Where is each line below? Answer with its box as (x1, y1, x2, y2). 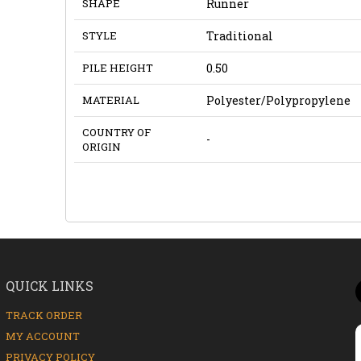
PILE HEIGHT (81, 60, 153, 75)
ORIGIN (81, 139, 121, 154)
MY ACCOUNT (5, 328, 80, 343)
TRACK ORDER (5, 307, 82, 322)
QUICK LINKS (5, 276, 93, 294)
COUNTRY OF (81, 124, 151, 139)
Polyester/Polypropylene (205, 92, 351, 108)
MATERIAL (81, 92, 139, 107)
